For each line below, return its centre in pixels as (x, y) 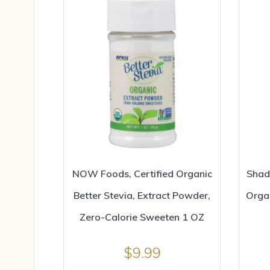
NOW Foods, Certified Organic (142, 174)
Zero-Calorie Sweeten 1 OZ (142, 217)
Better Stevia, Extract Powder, (142, 196)
